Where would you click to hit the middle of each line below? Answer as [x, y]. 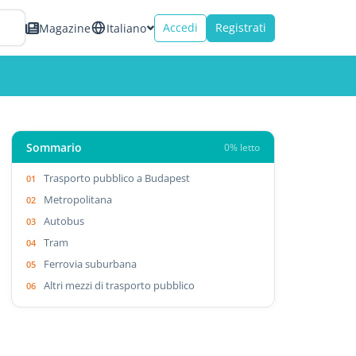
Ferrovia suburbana [91, 263]
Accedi [180, 27]
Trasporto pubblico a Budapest [117, 178]
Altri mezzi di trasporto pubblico [120, 285]
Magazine [65, 28]
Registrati [241, 27]
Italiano [126, 28]
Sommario [54, 147]
